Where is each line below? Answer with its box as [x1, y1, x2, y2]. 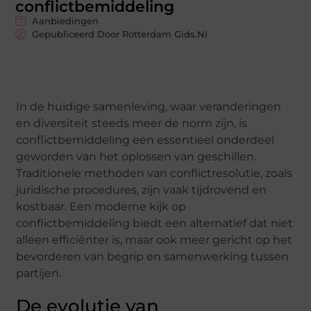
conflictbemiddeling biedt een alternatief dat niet [16, 216, 294, 230]
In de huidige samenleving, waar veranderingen [16, 99, 282, 113]
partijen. [16, 266, 62, 280]
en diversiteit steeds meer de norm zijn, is [16, 116, 248, 130]
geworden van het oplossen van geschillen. [16, 149, 257, 163]
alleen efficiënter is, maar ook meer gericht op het [16, 233, 293, 246]
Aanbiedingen [32, 15, 99, 26]
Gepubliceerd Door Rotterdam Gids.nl [32, 28, 208, 40]
